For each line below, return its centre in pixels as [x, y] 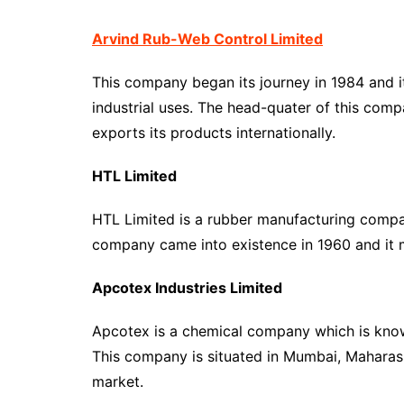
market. [120, 381]
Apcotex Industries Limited [187, 288]
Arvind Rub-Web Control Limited [207, 39]
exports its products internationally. [216, 133]
